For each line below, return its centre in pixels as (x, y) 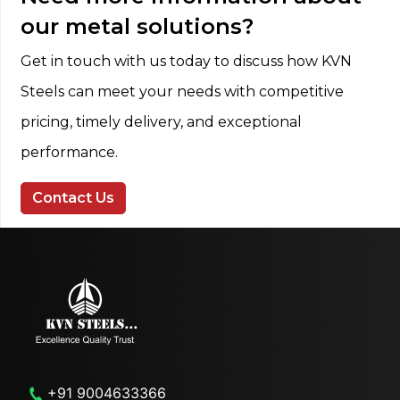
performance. (69, 152)
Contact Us (73, 197)
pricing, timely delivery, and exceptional (161, 121)
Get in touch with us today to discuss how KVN (186, 61)
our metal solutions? (137, 26)
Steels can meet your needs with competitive (182, 91)
